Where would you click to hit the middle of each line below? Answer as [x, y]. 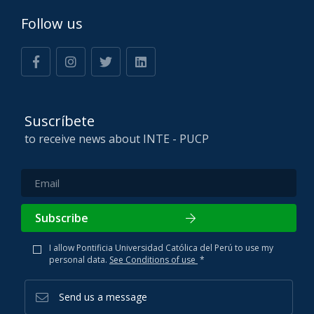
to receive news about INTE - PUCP [117, 139]
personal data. [79, 260]
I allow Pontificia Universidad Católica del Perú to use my [161, 248]
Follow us [52, 24]
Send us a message [103, 297]
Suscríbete [60, 121]
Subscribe [62, 218]
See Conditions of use [153, 260]
